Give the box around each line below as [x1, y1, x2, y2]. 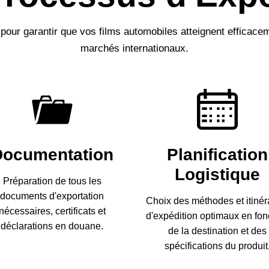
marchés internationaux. [80, 43, 189, 55]
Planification [166, 145, 268, 165]
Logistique [174, 165, 260, 184]
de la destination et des [168, 225, 267, 236]
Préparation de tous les [2, 175, 101, 186]
